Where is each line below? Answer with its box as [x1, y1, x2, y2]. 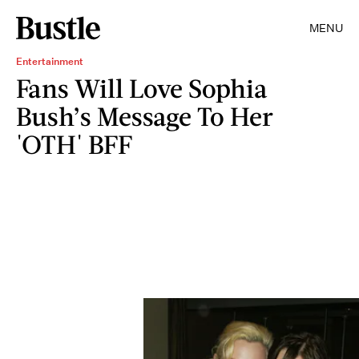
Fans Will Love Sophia [16, 72, 268, 103]
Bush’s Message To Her [16, 100, 273, 131]
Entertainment [16, 54, 83, 68]
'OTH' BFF [16, 128, 132, 159]
